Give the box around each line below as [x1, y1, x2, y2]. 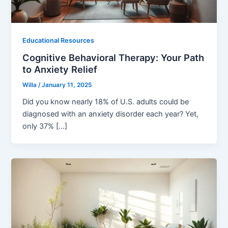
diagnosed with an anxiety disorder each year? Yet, [22, 109, 199, 119]
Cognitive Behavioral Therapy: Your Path [22, 52, 205, 64]
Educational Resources [22, 36, 95, 44]
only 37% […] [22, 122, 68, 131]
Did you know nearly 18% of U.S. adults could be [22, 97, 189, 107]
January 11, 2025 [42, 81, 92, 89]
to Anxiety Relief [22, 64, 98, 75]
